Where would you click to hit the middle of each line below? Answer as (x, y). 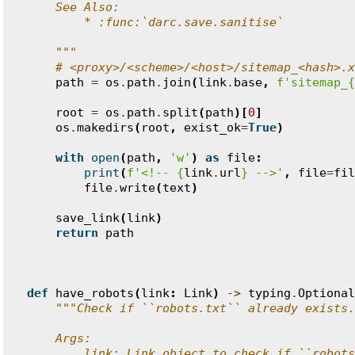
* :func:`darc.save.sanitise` (155, 22)
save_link (88, 218)
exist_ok (212, 128)
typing (269, 293)
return (77, 233)
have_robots (95, 293)
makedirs (105, 128)
